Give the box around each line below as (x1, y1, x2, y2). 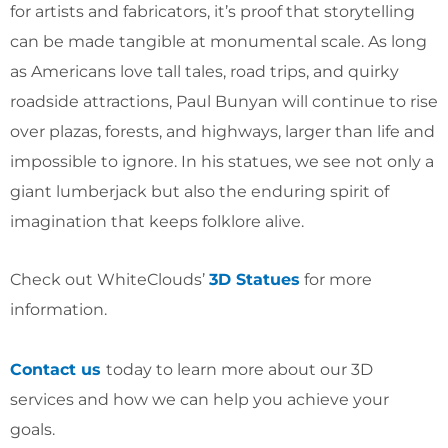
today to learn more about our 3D (106, 359, 373, 379)
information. (10, 299, 107, 319)
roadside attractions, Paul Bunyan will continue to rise (10, 91, 438, 111)
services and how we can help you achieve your (10, 389, 389, 409)
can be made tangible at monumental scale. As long (10, 31, 427, 51)
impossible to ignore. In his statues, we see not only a (10, 151, 434, 171)
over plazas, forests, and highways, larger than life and (10, 121, 435, 141)
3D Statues (209, 269, 300, 289)
